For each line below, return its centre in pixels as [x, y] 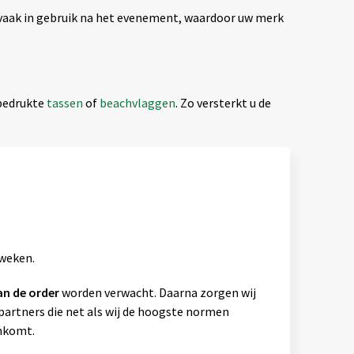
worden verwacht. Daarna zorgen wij [157, 293]
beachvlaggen [137, 103]
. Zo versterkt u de [223, 103]
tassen [66, 103]
